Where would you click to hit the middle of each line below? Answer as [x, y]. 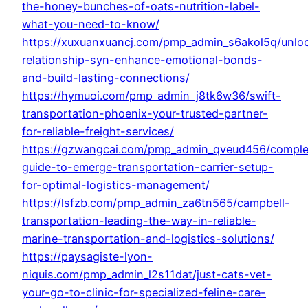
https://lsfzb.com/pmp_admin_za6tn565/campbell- [156, 203]
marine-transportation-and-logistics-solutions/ [148, 239]
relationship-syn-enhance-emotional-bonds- [142, 60]
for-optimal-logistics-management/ [116, 185]
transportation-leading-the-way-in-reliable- [139, 221]
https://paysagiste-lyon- [87, 257]
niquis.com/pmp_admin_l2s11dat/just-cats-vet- [147, 275]
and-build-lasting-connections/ [106, 78]
